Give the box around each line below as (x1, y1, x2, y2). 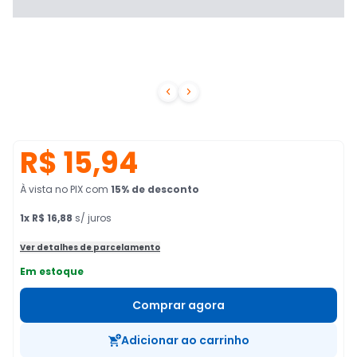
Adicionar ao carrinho (120, 332, 249, 348)
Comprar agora (132, 297, 225, 313)
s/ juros (73, 211, 112, 225)
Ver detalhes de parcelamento (20, 241, 160, 253)
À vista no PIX (20, 182, 83, 196)
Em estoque (20, 265, 84, 278)
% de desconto (121, 182, 199, 196)
